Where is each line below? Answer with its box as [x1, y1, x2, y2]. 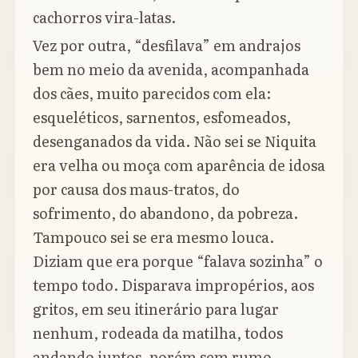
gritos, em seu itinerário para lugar [33, 298, 279, 320]
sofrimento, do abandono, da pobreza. [33, 202, 298, 225]
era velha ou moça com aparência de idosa [33, 154, 325, 177]
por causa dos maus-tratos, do [33, 178, 240, 201]
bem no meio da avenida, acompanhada [33, 58, 309, 81]
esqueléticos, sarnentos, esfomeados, [33, 106, 291, 129]
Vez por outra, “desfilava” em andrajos [33, 34, 300, 57]
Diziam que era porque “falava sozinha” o [33, 250, 323, 272]
